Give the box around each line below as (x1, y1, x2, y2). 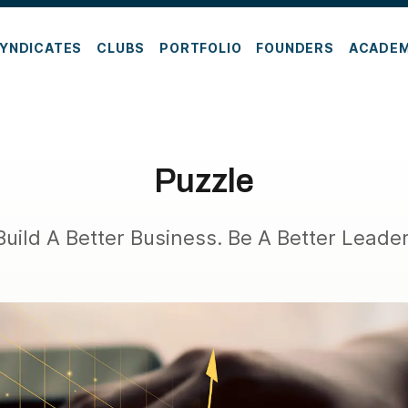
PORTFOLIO (159, 39, 242, 56)
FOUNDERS (256, 39, 334, 56)
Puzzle (153, 163, 254, 199)
